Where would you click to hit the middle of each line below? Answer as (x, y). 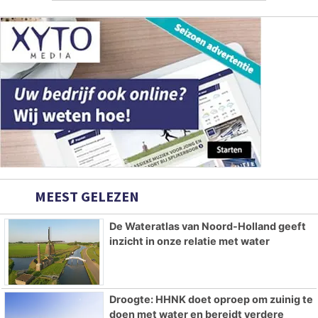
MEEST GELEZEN (86, 196)
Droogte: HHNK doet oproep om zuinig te (211, 299)
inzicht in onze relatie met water (189, 241)
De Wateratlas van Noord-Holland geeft (207, 226)
